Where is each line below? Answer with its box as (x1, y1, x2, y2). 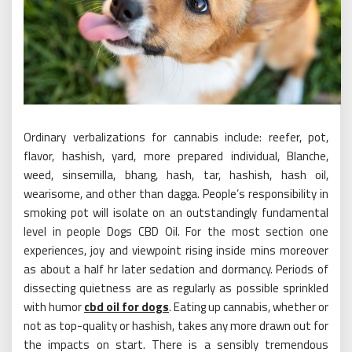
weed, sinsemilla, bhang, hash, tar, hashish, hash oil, (24, 165, 328, 184)
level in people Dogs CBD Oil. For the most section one (24, 222, 328, 240)
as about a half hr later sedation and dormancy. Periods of (24, 259, 328, 278)
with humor (24, 297, 82, 316)
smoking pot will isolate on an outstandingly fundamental (24, 203, 328, 222)
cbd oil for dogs (84, 297, 169, 316)
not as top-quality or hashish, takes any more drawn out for (24, 316, 328, 335)
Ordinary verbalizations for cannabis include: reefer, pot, (24, 127, 328, 146)
